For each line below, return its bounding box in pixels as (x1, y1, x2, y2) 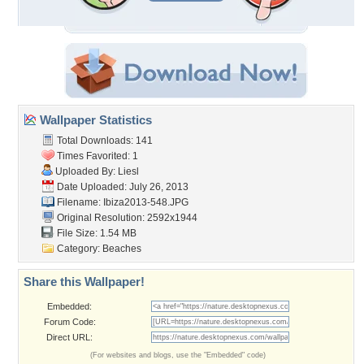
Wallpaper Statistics (37, 113, 152, 127)
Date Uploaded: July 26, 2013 (54, 181, 188, 193)
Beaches (102, 243, 141, 254)
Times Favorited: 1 (54, 150, 138, 162)
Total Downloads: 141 (54, 135, 153, 146)
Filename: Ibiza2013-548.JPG (54, 197, 188, 208)
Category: (54, 243, 102, 254)
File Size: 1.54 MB (54, 227, 136, 239)
